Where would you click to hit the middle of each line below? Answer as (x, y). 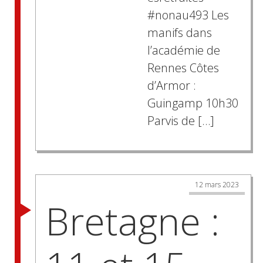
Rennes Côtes (183, 68)
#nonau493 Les (188, 15)
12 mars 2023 (217, 185)
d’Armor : (171, 86)
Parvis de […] (181, 121)
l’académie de (183, 50)
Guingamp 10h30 (193, 103)
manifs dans (179, 33)
